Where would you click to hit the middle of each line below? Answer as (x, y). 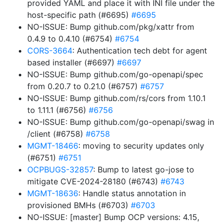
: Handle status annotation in (132, 193)
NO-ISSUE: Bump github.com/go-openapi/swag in (121, 122)
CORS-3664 (50, 51)
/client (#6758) (56, 134)
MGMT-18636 (53, 193)
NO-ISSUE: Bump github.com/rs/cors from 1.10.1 (116, 98)
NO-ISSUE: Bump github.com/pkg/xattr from (111, 27)
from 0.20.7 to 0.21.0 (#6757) (84, 86)
